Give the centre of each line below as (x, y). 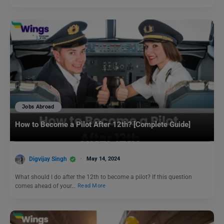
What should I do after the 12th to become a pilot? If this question (103, 177)
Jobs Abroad (38, 107)
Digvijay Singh (48, 159)
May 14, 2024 (103, 158)
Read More (92, 186)
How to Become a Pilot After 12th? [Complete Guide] (103, 125)
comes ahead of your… (46, 186)
